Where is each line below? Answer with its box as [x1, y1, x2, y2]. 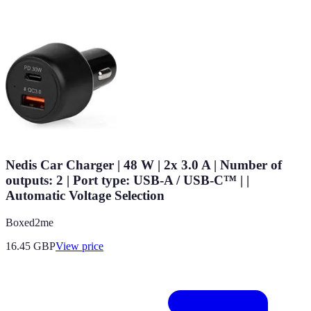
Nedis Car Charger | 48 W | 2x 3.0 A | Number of [6, 158, 282, 173]
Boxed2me [6, 216, 53, 228]
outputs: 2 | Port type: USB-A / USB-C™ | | [6, 173, 249, 188]
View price [56, 239, 103, 252]
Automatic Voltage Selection [6, 188, 165, 203]
